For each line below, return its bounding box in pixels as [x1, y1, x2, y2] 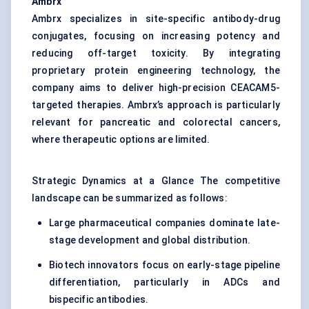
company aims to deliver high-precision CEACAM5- [32, 82, 280, 94]
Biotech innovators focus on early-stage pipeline [49, 259, 280, 271]
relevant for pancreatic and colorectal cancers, [32, 117, 280, 128]
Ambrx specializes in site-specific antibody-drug [32, 13, 280, 25]
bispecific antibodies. [49, 294, 149, 306]
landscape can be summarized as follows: [32, 192, 228, 204]
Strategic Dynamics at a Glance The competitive [32, 175, 280, 187]
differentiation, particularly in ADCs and [49, 277, 280, 288]
